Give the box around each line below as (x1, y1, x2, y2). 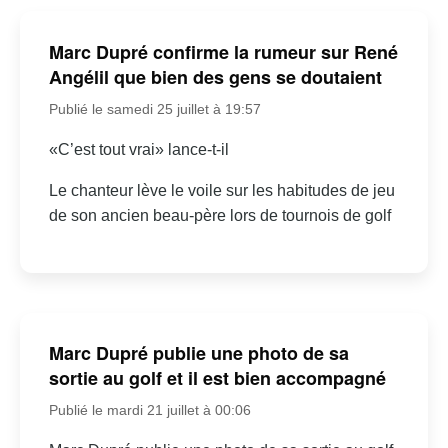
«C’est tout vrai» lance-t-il (48, 140, 229, 158)
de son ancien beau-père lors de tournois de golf (48, 206, 391, 224)
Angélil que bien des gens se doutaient (48, 63, 382, 90)
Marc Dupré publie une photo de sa (48, 340, 349, 367)
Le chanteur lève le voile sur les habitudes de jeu (48, 181, 395, 199)
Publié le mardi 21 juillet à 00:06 (48, 402, 251, 419)
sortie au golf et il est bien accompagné (48, 365, 386, 392)
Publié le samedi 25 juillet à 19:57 (48, 100, 261, 117)
